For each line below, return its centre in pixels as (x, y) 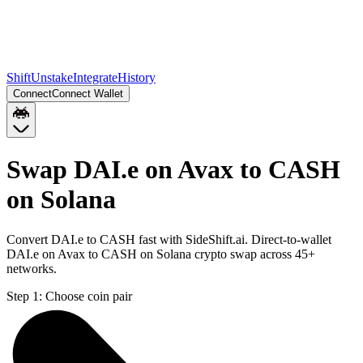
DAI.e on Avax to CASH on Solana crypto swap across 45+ (161, 254)
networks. (32, 268)
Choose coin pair (89, 296)
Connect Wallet (88, 94)
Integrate (95, 77)
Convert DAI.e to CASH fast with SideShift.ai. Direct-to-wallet (169, 239)
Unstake (52, 77)
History (137, 77)
